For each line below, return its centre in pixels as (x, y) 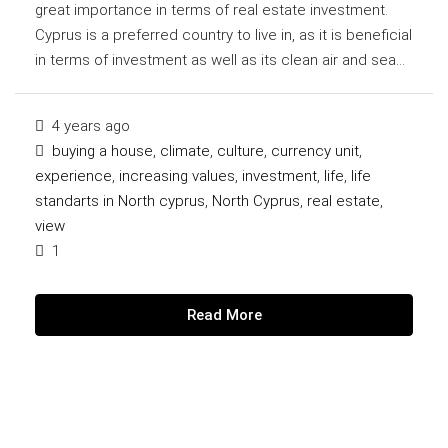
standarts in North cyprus (120, 200)
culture (240, 150)
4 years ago (89, 125)
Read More (224, 314)
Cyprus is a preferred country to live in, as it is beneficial (223, 34)
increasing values (177, 175)
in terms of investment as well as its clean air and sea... (220, 59)
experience (73, 175)
